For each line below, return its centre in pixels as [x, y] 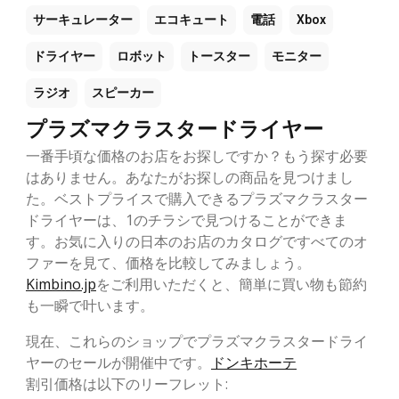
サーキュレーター [83, 19]
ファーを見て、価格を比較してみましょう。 [168, 262]
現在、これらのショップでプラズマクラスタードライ [197, 341]
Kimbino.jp [61, 284]
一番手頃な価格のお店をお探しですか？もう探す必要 [197, 155]
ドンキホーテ [254, 362]
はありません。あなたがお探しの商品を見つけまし [190, 177]
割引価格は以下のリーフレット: [127, 383]
